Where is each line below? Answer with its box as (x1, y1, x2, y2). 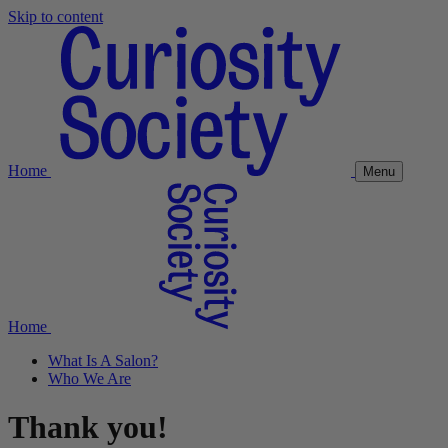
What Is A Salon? (48, 352, 158, 369)
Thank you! (8, 409, 168, 446)
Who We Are (48, 370, 131, 387)
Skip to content (8, 8, 103, 25)
